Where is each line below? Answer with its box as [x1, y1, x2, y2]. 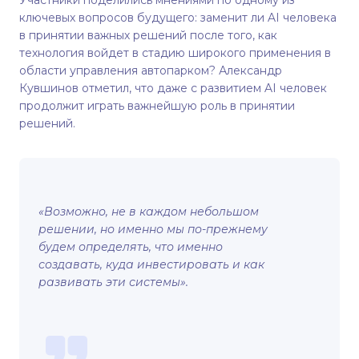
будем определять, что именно [38, 240, 223, 254]
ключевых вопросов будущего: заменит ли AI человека [19, 10, 337, 25]
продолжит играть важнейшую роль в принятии [19, 99, 295, 113]
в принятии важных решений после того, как [19, 28, 277, 42]
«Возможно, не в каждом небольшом [38, 204, 259, 219]
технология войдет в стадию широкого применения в [19, 46, 331, 60]
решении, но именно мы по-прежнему [38, 222, 268, 236]
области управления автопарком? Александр [19, 63, 282, 78]
